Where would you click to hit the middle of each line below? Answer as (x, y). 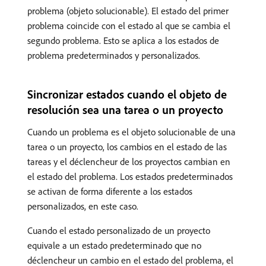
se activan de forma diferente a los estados (110, 191)
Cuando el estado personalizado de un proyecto (119, 231)
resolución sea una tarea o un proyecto (125, 110)
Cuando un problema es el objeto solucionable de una (132, 132)
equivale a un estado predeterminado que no (114, 246)
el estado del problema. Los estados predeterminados (130, 177)
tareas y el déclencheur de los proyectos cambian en (129, 162)
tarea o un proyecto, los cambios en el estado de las (127, 147)
